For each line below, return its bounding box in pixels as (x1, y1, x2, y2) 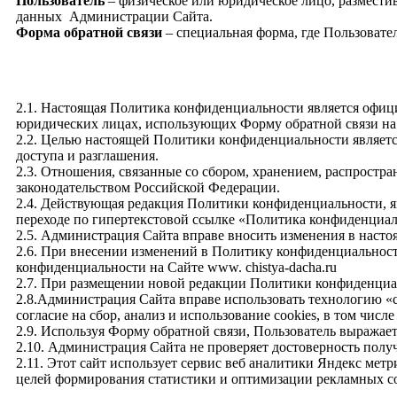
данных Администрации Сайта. (16, 9, 213, 25)
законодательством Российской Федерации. (16, 179, 280, 195)
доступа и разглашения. (16, 147, 159, 163)
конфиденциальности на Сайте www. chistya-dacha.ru (16, 259, 337, 275)
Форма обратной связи (16, 25, 162, 41)
